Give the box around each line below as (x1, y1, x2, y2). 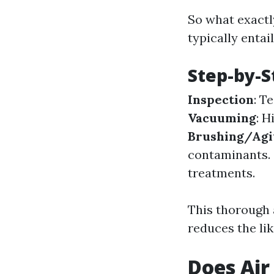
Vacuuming (188, 110, 256, 125)
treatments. (188, 165, 255, 180)
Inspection (188, 92, 254, 107)
